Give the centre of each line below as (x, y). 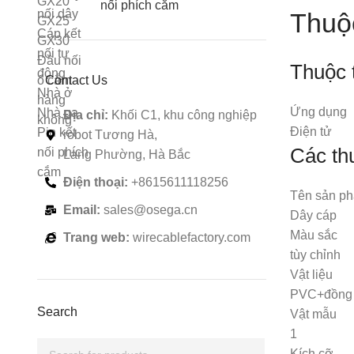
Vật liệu (311, 274)
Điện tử (311, 131)
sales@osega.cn (149, 210)
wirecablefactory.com (190, 237)
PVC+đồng (321, 294)
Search (57, 312)
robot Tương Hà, (110, 135)
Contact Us (76, 80)
